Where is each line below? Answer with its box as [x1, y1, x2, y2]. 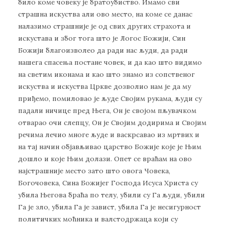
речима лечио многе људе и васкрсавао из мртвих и [18, 130, 199, 140]
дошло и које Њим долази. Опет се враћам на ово [18, 154, 192, 164]
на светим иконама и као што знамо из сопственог [18, 70, 195, 79]
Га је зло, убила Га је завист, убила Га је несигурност [18, 202, 201, 212]
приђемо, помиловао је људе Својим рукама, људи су [18, 94, 202, 103]
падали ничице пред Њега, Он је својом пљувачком [18, 106, 196, 116]
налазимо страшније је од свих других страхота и [18, 22, 191, 31]
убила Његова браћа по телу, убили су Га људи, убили [18, 190, 205, 200]
